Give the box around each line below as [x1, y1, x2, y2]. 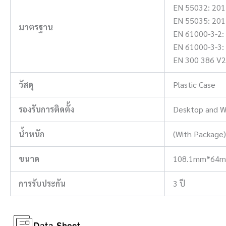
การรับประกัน [19, 178, 66, 189]
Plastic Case [173, 79, 215, 90]
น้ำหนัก [19, 128, 44, 139]
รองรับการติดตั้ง [19, 103, 74, 115]
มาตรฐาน [19, 21, 53, 32]
